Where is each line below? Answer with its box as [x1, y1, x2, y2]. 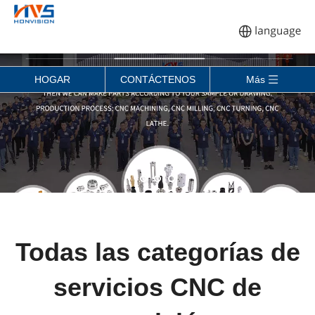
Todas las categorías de [15, 238, 300, 267]
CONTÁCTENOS [120, 74, 195, 85]
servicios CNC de [53, 273, 262, 302]
